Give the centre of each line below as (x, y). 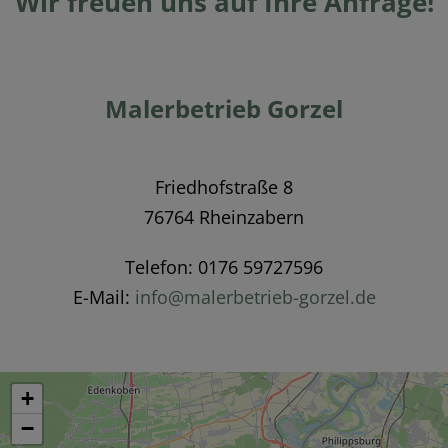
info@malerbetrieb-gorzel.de (255, 296)
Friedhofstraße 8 (224, 186)
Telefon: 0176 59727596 (224, 266)
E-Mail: (103, 296)
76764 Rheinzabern (224, 216)
